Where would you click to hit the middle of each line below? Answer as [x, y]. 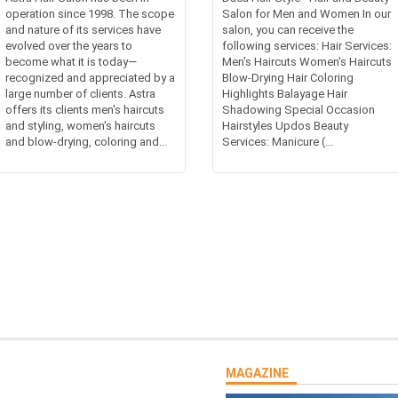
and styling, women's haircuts [81, 126]
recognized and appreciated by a [91, 78]
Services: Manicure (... [278, 142]
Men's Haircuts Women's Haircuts [307, 62]
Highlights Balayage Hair [285, 94]
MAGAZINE [257, 374]
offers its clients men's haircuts [85, 110]
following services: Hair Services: [307, 46]
